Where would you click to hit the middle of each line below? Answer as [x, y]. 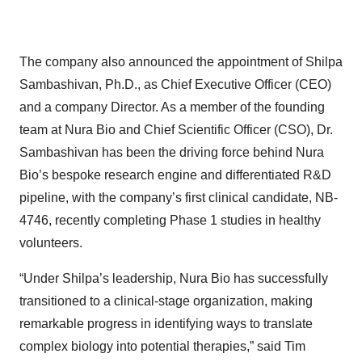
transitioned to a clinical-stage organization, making [166, 301]
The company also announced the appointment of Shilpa [181, 62]
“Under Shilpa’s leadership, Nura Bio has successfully [174, 278]
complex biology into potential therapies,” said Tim [162, 346]
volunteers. [51, 243]
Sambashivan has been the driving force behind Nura [172, 152]
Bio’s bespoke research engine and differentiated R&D [175, 175]
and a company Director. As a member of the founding [172, 107]
